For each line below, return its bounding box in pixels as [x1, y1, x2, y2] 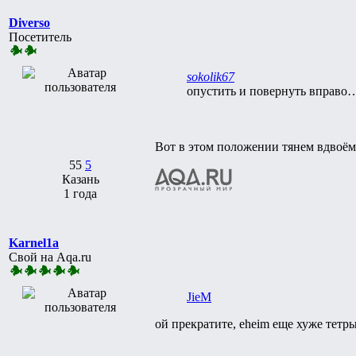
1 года [64, 186, 97, 200]
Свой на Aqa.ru [9, 250, 91, 264]
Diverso [9, 15, 50, 29]
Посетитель [9, 29, 72, 44]
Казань [61, 172, 99, 186]
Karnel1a [9, 235, 59, 250]
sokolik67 [187, 69, 234, 83]
